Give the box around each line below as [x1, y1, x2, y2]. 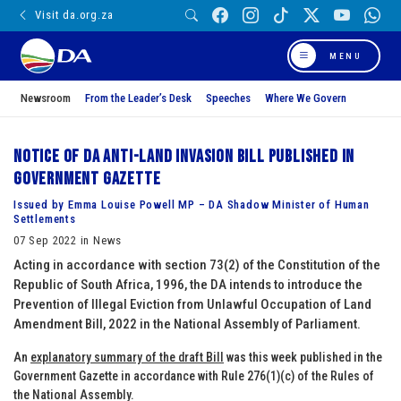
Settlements [13, 211, 76, 226]
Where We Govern [265, 90, 346, 105]
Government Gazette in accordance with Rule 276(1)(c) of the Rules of [13, 368, 374, 383]
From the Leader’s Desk [85, 90, 192, 105]
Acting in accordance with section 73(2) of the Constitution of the [13, 256, 380, 273]
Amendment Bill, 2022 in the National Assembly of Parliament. [13, 315, 361, 332]
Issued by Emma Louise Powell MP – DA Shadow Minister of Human [13, 197, 370, 211]
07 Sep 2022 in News [13, 233, 123, 247]
